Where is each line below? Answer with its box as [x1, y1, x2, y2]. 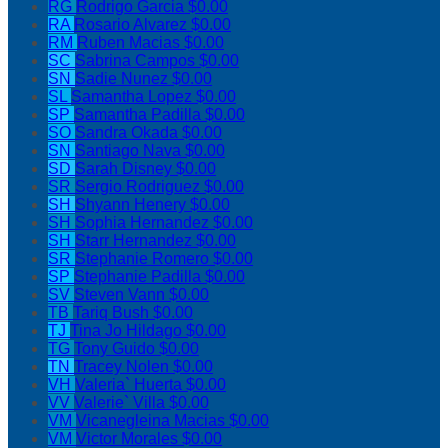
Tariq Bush [73, 304, 153, 322]
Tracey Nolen [74, 358, 173, 376]
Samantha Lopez [71, 88, 196, 106]
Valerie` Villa [74, 394, 169, 412]
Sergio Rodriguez [75, 178, 204, 196]
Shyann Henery [75, 196, 190, 214]
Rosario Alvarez [74, 16, 191, 34]
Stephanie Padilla [74, 268, 205, 286]
